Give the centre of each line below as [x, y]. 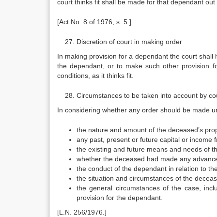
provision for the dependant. [120, 198]
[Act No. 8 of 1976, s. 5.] [94, 22]
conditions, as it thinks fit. [95, 76]
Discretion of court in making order [129, 42]
